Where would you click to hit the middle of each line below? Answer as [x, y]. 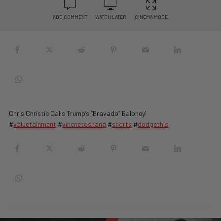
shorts [122, 124]
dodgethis [153, 124]
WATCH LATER [110, 17]
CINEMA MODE [151, 17]
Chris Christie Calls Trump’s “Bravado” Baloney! [78, 113]
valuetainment [35, 124]
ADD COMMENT [70, 17]
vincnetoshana [84, 124]
